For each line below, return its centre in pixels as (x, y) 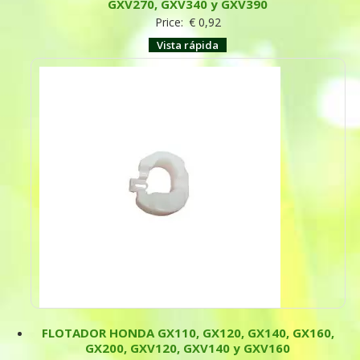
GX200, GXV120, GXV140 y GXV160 (188, 348)
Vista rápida (188, 45)
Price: (170, 22)
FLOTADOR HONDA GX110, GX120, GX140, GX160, (188, 332)
